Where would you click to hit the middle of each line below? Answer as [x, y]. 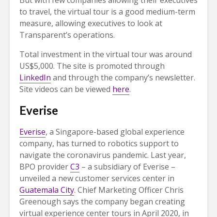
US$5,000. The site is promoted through [92, 66]
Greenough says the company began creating [102, 202]
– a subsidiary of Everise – [127, 167]
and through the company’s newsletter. [123, 78]
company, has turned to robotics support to [99, 144]
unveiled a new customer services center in [97, 178]
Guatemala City [47, 190]
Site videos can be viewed [66, 89]
